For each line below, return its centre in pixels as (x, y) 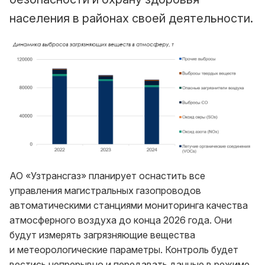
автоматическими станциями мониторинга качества (129, 206)
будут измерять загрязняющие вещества (102, 235)
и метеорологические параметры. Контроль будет (124, 250)
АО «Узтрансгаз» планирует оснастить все (107, 176)
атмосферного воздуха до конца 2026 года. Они (121, 220)
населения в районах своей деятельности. (131, 18)
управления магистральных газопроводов (105, 191)
